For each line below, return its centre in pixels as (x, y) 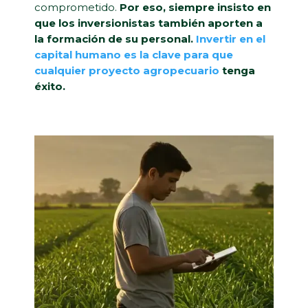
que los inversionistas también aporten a (148, 23)
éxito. (50, 86)
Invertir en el (231, 38)
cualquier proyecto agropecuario (127, 70)
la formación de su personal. (115, 38)
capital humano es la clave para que (134, 54)
